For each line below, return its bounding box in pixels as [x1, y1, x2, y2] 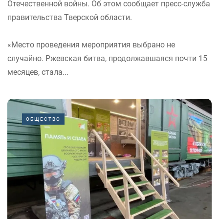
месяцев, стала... [7, 67, 68, 77]
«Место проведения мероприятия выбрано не [7, 40, 175, 50]
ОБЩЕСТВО [26, 116, 61, 122]
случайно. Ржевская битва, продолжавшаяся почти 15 [7, 54, 207, 64]
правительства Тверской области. [7, 13, 132, 22]
